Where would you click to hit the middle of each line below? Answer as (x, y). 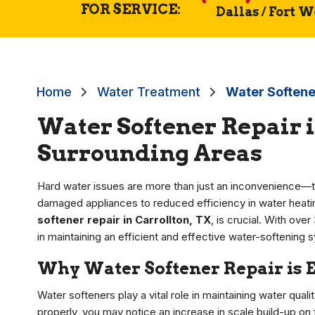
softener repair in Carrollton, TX (124, 220)
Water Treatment (149, 92)
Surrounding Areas (150, 153)
